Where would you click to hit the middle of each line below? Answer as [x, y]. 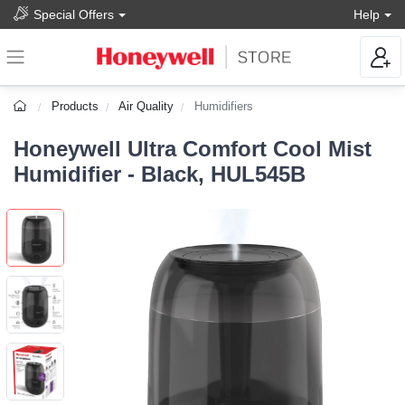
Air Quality [146, 107]
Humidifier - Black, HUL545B [160, 174]
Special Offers [74, 14]
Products [75, 107]
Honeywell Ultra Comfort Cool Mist [193, 149]
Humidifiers [224, 107]
